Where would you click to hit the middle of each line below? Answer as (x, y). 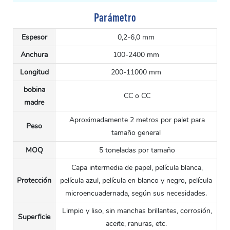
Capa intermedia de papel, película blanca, (136, 168)
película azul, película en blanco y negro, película (136, 181)
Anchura (34, 55)
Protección (34, 181)
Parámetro (115, 17)
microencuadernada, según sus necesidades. (136, 194)
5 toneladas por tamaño (136, 150)
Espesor (34, 37)
